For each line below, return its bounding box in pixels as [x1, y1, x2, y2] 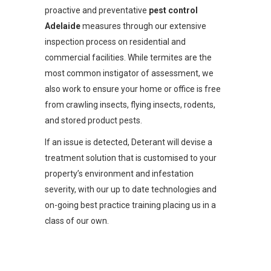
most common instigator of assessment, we [45, 68, 214, 79]
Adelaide [45, 21, 80, 31]
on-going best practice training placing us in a [45, 200, 216, 211]
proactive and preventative [45, 5, 149, 16]
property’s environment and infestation [45, 169, 194, 179]
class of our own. [45, 216, 109, 226]
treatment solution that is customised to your [45, 153, 217, 163]
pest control [149, 5, 198, 16]
